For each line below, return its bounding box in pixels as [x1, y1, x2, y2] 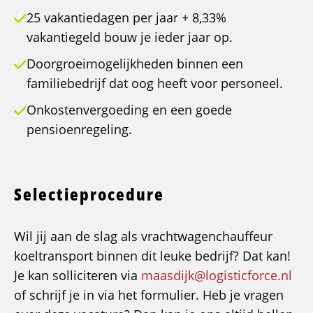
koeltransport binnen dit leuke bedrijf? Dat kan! [14, 247, 291, 265]
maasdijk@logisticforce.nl [141, 267, 292, 284]
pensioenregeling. [27, 121, 132, 138]
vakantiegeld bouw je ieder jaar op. [27, 29, 233, 46]
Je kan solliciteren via [14, 267, 141, 284]
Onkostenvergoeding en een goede [27, 101, 232, 119]
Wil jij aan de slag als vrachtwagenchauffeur [14, 228, 272, 245]
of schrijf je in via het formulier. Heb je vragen [14, 286, 284, 304]
